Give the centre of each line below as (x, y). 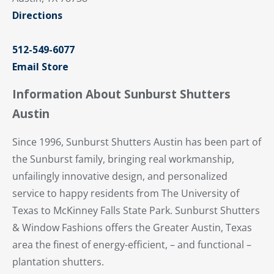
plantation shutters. (58, 261)
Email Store (40, 66)
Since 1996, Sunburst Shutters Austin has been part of (137, 142)
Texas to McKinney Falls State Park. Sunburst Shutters (136, 210)
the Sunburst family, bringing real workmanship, (123, 159)
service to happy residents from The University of (126, 193)
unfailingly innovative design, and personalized (120, 176)
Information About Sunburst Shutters (121, 94)
